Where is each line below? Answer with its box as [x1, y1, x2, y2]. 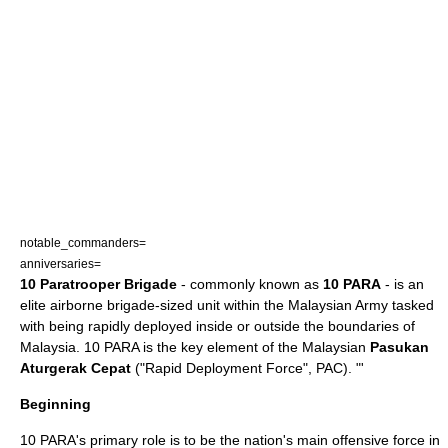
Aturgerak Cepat [20, 360, 131, 376]
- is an [381, 276, 424, 292]
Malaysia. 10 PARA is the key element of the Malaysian [20, 339, 370, 355]
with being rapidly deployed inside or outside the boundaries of [20, 318, 415, 334]
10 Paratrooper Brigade [20, 276, 177, 292]
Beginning [20, 396, 91, 412]
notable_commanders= [20, 236, 146, 249]
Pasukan [370, 339, 429, 355]
